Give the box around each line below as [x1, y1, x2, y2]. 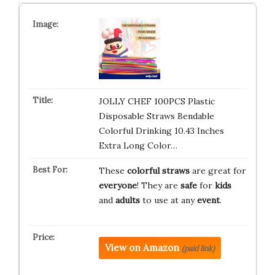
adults [115, 195, 140, 206]
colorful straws [126, 165, 190, 176]
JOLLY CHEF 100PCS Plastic [98, 96, 215, 107]
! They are [136, 180, 180, 191]
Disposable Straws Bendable [98, 110, 214, 122]
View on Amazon [104, 242, 179, 254]
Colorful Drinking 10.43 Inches [98, 125, 224, 136]
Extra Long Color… [98, 140, 177, 151]
